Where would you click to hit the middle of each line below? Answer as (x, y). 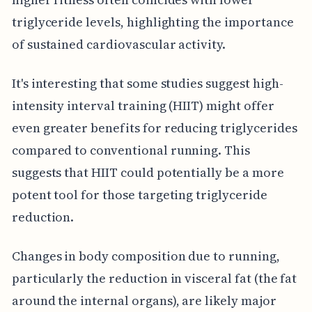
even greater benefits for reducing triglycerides (154, 127)
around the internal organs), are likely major (144, 300)
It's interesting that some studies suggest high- (147, 83)
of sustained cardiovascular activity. (119, 44)
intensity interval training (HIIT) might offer (143, 105)
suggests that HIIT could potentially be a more (148, 172)
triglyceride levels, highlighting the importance (153, 22)
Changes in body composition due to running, (146, 256)
